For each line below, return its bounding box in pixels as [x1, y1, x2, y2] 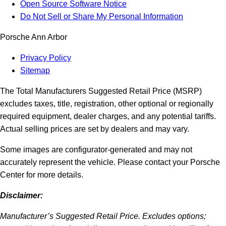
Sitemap [20, 66, 50, 75]
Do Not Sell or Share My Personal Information [20, 12, 183, 21]
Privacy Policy [20, 53, 71, 63]
